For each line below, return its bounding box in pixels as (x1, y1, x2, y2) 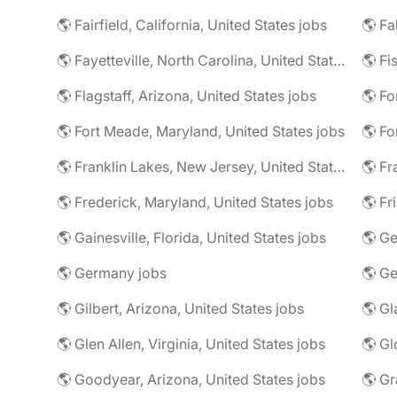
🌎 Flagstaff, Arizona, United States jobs (57, 87, 316, 105)
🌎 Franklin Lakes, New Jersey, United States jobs (333, 158, 345, 175)
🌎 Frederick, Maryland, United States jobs (57, 193, 333, 211)
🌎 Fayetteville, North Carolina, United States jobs (333, 51, 345, 69)
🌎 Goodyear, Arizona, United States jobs (57, 370, 325, 388)
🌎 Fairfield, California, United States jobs (57, 16, 327, 34)
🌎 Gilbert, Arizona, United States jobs (57, 300, 304, 317)
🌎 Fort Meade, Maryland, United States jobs (57, 122, 345, 140)
